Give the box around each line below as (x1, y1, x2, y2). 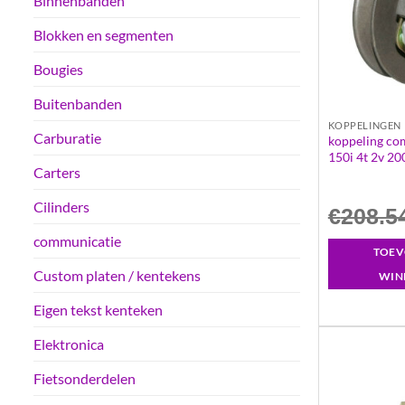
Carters (33, 164, 80, 182)
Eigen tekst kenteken (33, 301, 163, 319)
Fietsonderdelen (33, 370, 136, 388)
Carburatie (33, 129, 101, 147)
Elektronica (33, 335, 104, 353)
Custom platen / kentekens (33, 267, 201, 285)
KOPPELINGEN (327, 118, 401, 131)
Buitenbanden (33, 95, 122, 113)
